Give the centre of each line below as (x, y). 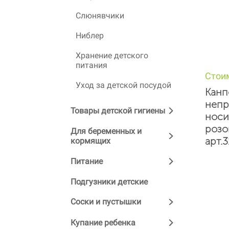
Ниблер (90, 36)
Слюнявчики (100, 16)
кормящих (90, 141)
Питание (87, 161)
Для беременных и (106, 131)
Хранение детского (112, 56)
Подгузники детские (109, 181)
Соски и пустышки (106, 202)
